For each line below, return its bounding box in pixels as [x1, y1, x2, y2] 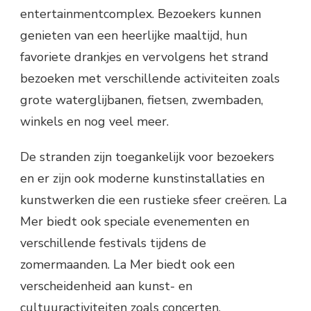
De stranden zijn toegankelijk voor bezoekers [20, 148, 274, 165]
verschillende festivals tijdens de [20, 234, 206, 251]
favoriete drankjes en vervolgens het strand [20, 48, 269, 65]
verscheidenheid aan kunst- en [20, 277, 192, 294]
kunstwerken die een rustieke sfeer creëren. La [20, 191, 287, 208]
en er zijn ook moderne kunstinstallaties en [20, 169, 264, 187]
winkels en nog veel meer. [20, 112, 169, 130]
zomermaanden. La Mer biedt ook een [20, 255, 235, 273]
